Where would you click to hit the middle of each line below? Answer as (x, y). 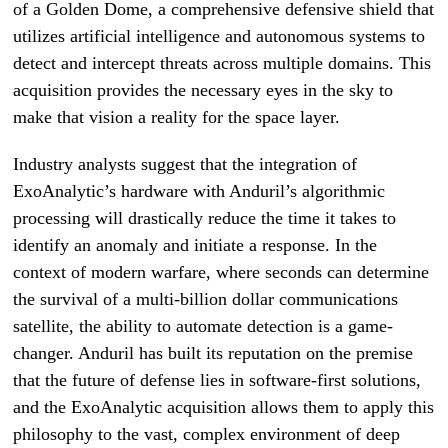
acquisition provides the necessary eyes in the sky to (203, 90)
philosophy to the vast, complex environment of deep (207, 434)
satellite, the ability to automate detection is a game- (203, 326)
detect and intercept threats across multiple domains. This (222, 63)
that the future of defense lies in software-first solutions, (217, 380)
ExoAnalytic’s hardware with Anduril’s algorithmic (199, 191)
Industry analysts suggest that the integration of (185, 164)
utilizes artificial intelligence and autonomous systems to (219, 36)
